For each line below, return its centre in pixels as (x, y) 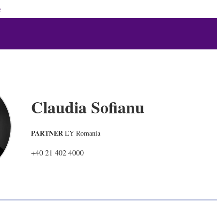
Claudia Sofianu (88, 107)
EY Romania (83, 133)
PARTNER (47, 133)
